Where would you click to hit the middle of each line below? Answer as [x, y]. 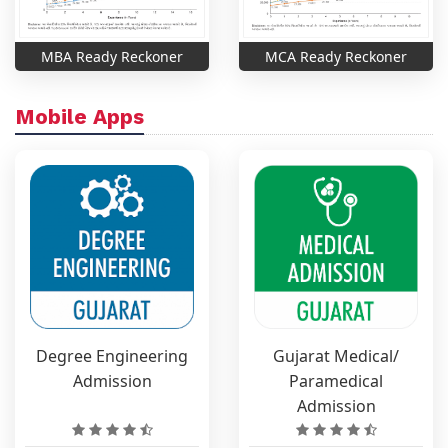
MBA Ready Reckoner [112, 56]
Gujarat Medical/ [336, 355]
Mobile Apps [79, 116]
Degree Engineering [112, 355]
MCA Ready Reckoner [336, 56]
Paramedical [336, 380]
